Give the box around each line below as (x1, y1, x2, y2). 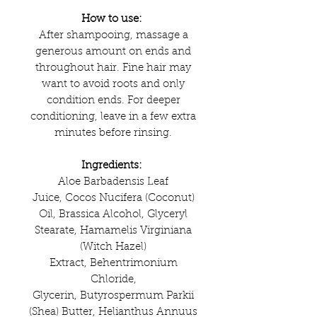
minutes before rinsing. (54, 128, 172, 139)
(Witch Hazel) (80, 242, 146, 253)
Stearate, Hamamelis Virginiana (35, 226, 192, 236)
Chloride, (90, 275, 137, 285)
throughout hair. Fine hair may (35, 63, 191, 74)
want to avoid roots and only (42, 79, 185, 90)
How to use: (81, 14, 145, 25)
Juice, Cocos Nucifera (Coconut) (32, 193, 195, 204)
